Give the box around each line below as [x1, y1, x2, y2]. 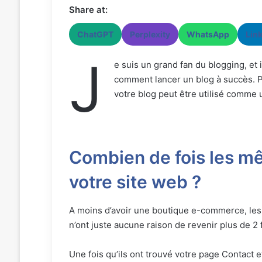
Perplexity [129, 29, 170, 39]
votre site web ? [68, 171, 201, 192]
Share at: [68, 4, 108, 15]
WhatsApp [186, 29, 229, 39]
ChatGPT [77, 29, 113, 39]
